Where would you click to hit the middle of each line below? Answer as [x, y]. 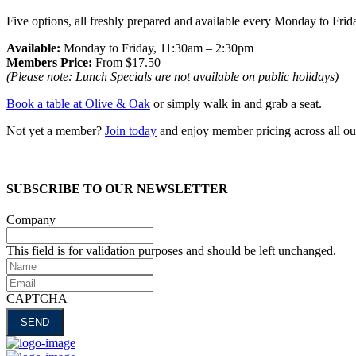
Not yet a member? [56, 130]
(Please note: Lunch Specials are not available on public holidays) [172, 76]
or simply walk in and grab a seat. [236, 103]
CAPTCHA [37, 299]
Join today [131, 130]
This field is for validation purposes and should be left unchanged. [171, 251]
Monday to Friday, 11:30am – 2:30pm [157, 48]
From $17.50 [126, 62]
